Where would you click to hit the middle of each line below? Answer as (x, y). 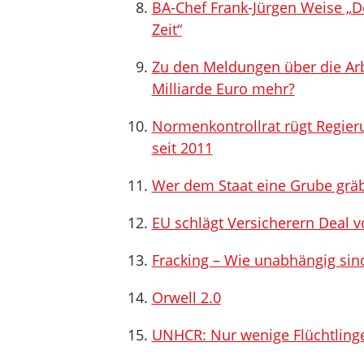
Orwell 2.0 (186, 297)
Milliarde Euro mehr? (223, 89)
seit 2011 (182, 148)
